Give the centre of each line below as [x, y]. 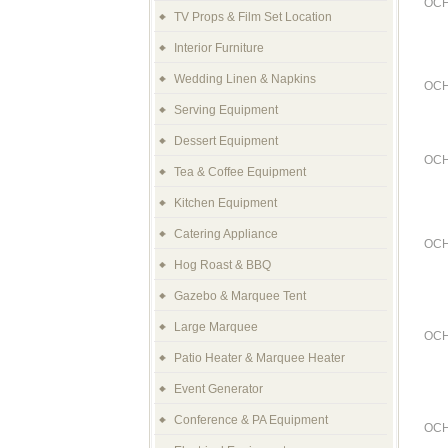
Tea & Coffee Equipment [240, 172]
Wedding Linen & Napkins [245, 79]
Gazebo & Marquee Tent [240, 296]
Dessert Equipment [226, 141]
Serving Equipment [226, 110]
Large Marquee [216, 327]
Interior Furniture [219, 48]
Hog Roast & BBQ [222, 265]
